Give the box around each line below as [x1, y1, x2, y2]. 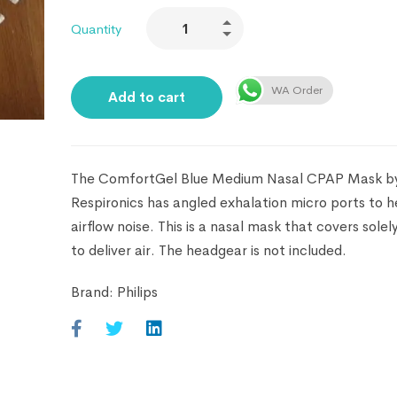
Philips [116, 283, 158, 302]
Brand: [70, 283, 117, 302]
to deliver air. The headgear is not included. [70, 241, 346, 261]
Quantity [70, 19, 121, 37]
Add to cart [107, 89, 185, 106]
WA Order [270, 82, 323, 98]
